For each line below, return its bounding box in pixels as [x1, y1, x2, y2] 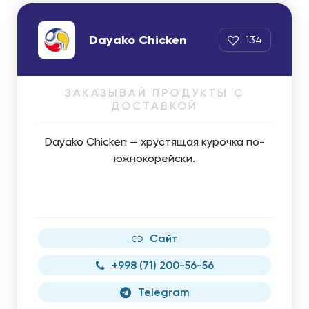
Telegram [137, 286, 190, 299]
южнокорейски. [114, 152, 195, 165]
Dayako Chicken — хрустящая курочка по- [44, 135, 265, 148]
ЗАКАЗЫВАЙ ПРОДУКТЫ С [65, 86, 244, 99]
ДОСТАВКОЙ [110, 99, 199, 112]
